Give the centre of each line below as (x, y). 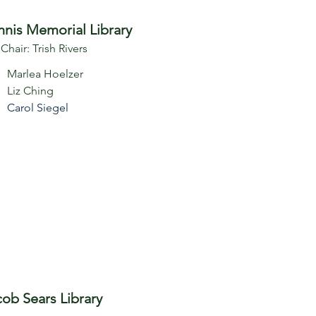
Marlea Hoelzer (45, 74)
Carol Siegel (38, 108)
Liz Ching (30, 91)
